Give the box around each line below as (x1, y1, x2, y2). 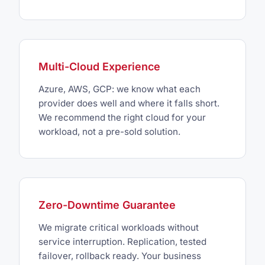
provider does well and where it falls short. (38, 98, 219, 109)
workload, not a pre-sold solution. (38, 126, 180, 138)
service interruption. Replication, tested (38, 236, 206, 248)
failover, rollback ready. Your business (38, 250, 201, 262)
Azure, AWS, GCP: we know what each (38, 83, 201, 95)
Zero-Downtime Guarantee (38, 199, 176, 212)
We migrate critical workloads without (38, 222, 199, 234)
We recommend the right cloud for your (38, 112, 206, 124)
